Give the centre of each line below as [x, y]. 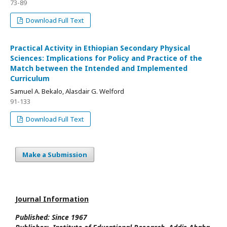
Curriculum [30, 78]
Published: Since [42, 217]
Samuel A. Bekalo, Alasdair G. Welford [67, 91]
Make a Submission [55, 155]
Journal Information [52, 199]
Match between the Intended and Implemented [99, 68]
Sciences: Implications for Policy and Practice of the [106, 58]
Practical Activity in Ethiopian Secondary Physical [100, 48]
